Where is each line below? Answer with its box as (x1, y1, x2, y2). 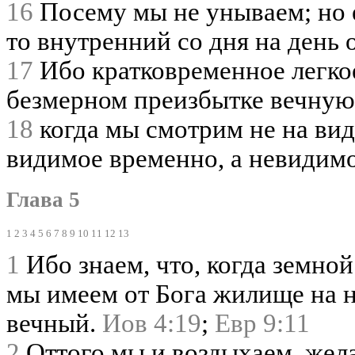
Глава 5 (6, 188, 80, 212)
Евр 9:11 (215, 308, 310, 338)
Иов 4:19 (102, 308, 201, 338)
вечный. (6, 308, 102, 338)
